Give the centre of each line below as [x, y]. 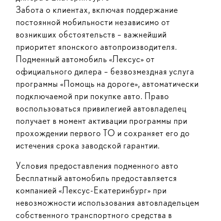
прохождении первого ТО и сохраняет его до [103, 133]
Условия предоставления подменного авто [97, 166]
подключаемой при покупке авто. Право [92, 96]
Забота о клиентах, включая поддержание [97, 10]
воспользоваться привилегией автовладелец [101, 108]
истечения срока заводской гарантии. [88, 145]
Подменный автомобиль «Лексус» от [85, 59]
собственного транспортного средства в [94, 215]
